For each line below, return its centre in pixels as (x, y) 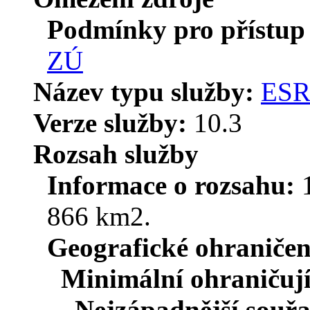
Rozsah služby (116, 154)
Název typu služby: (147, 91)
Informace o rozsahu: (174, 185)
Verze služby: (113, 122)
